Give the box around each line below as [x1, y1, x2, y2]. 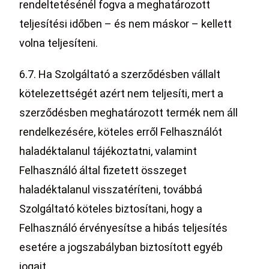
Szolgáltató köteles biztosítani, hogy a [19, 202, 203, 215]
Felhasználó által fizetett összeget [19, 164, 187, 177]
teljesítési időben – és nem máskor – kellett [19, 17, 232, 30]
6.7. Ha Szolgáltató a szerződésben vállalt [19, 68, 221, 80]
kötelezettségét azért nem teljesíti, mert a [19, 87, 224, 100]
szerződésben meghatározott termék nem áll [19, 106, 238, 119]
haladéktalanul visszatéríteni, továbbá [19, 183, 203, 196]
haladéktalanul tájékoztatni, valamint [19, 145, 198, 157]
